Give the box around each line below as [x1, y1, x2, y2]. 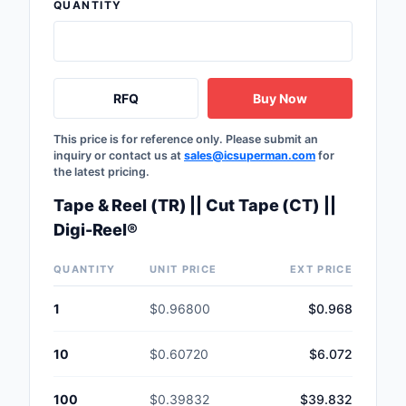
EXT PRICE [290, 262, 353, 275]
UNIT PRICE [150, 262, 217, 275]
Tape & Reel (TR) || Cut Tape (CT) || [53, 195, 336, 215]
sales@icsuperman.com [184, 148, 315, 162]
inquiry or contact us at [53, 148, 184, 162]
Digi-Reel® [53, 219, 139, 239]
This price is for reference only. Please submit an [53, 131, 318, 146]
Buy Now [253, 90, 307, 106]
